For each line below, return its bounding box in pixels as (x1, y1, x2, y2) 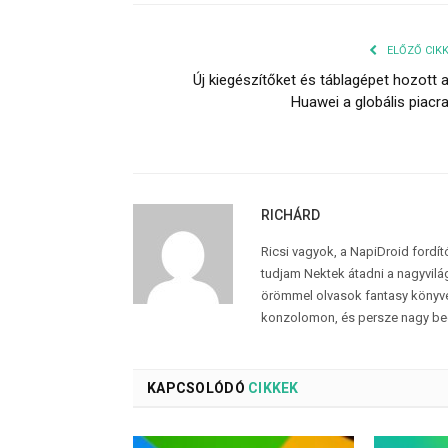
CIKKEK (244, 380, 299, 397)
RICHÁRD (261, 207, 320, 224)
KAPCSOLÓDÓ (147, 380, 245, 397)
